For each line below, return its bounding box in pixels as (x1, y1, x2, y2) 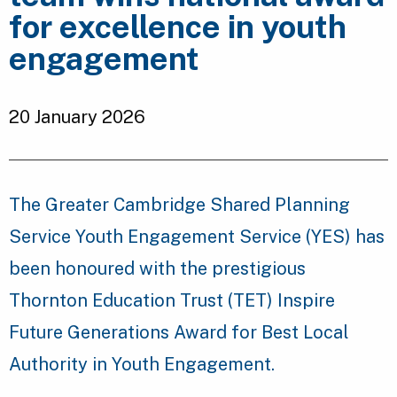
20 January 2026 (9, 105, 145, 128)
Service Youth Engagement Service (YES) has (9, 225, 385, 247)
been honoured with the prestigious (9, 257, 306, 279)
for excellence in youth (9, 7, 346, 45)
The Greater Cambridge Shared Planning (9, 193, 350, 215)
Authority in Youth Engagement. (9, 353, 275, 375)
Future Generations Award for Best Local (9, 321, 349, 343)
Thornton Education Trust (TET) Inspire (9, 289, 335, 311)
